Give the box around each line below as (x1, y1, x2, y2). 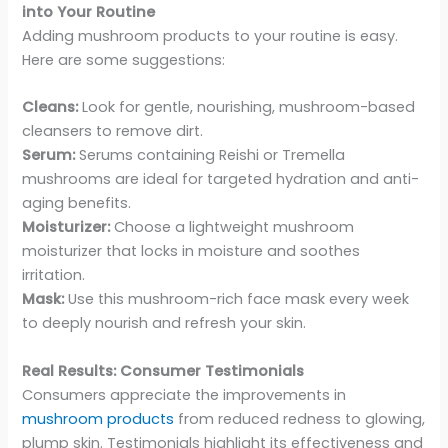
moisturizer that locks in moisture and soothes (22, 241, 361, 262)
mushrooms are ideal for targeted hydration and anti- (22, 169, 420, 190)
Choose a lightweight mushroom (110, 217, 355, 238)
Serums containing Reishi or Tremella (75, 145, 346, 166)
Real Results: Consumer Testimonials (22, 360, 305, 381)
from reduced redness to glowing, (174, 408, 426, 429)
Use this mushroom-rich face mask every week (64, 289, 410, 310)
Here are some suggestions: (22, 49, 226, 70)
